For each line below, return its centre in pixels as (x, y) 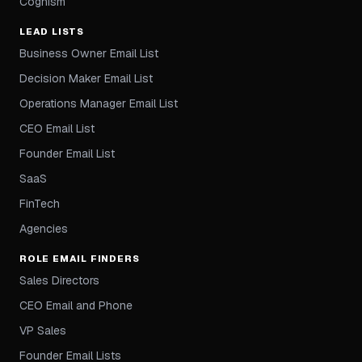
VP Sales (43, 331)
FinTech (40, 204)
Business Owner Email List (89, 54)
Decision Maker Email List (86, 79)
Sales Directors (59, 281)
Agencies (44, 229)
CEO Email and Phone (76, 306)
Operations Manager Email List (99, 104)
